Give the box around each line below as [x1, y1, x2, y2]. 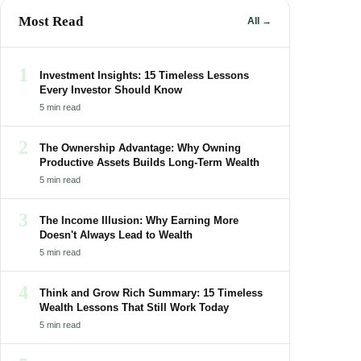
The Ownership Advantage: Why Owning [39, 141, 241, 154]
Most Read [19, 13, 83, 29]
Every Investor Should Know [39, 83, 182, 96]
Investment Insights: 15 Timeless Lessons [39, 68, 249, 81]
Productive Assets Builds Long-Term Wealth [39, 156, 259, 168]
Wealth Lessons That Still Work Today [39, 301, 229, 313]
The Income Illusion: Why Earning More [39, 214, 239, 226]
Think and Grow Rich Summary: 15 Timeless [39, 286, 263, 299]
